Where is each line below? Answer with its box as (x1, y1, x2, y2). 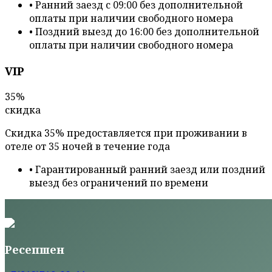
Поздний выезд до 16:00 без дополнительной (35, 25, 259, 39)
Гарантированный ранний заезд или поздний (35, 162, 265, 176)
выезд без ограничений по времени (29, 175, 208, 189)
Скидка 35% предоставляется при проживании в (5, 126, 247, 140)
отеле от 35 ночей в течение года (5, 139, 170, 153)
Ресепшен (5, 242, 64, 257)
